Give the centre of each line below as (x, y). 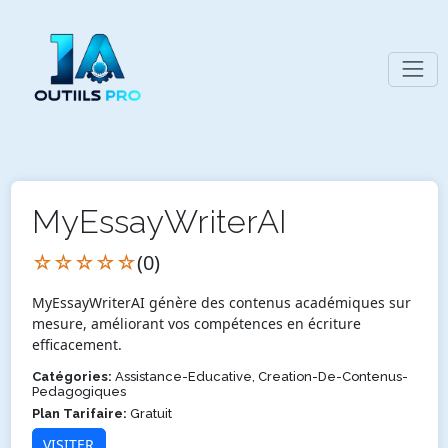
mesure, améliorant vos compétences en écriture (196, 323)
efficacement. (76, 344)
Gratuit (149, 413)
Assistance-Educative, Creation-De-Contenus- (259, 376)
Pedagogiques (78, 391)
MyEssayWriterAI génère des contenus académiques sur (221, 302)
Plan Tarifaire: (79, 413)
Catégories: (71, 376)
